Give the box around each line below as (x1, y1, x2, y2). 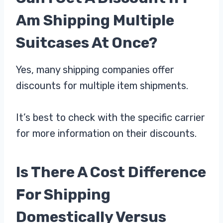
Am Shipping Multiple (16, 11, 174, 29)
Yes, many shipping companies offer (16, 63, 174, 76)
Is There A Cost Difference (16, 163, 206, 181)
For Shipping (16, 185, 111, 204)
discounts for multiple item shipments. (16, 79, 188, 92)
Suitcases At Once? (16, 33, 157, 52)
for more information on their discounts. (16, 127, 197, 139)
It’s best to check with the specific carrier (16, 111, 205, 123)
